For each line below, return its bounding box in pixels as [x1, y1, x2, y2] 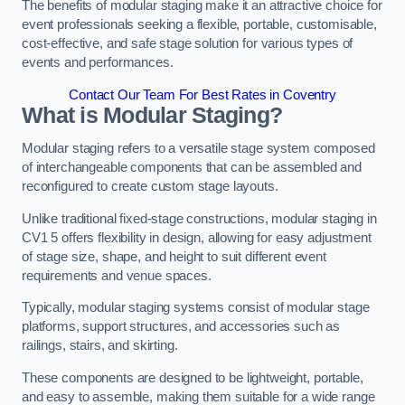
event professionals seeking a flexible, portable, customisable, [22, 17, 377, 32]
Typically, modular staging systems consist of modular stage [22, 300, 370, 316]
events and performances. [22, 55, 174, 70]
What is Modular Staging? [22, 102, 283, 127]
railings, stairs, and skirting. [22, 338, 178, 353]
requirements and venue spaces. [22, 268, 212, 283]
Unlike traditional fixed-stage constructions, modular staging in [22, 211, 377, 226]
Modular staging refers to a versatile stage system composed [22, 141, 375, 156]
